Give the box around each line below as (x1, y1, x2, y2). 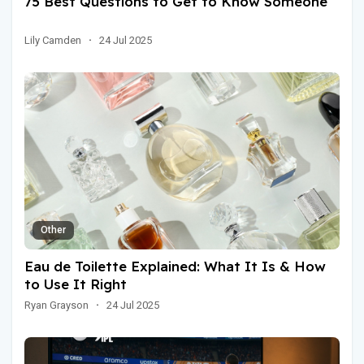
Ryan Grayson (24, 298, 89, 311)
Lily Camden (24, 33, 81, 46)
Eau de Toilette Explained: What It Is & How (24, 257, 326, 275)
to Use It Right (24, 275, 127, 292)
